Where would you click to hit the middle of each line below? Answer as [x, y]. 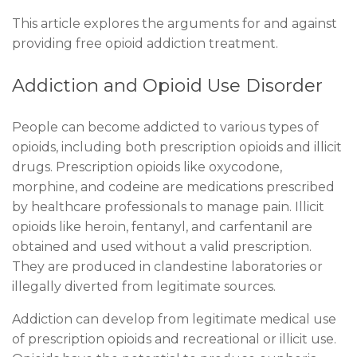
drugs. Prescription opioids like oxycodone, [147, 167]
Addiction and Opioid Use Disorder [167, 85]
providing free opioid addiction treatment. [145, 44]
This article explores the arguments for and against [175, 24]
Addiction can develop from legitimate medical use [174, 320]
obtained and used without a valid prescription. [162, 247]
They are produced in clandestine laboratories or [167, 267]
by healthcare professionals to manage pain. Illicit [168, 207]
